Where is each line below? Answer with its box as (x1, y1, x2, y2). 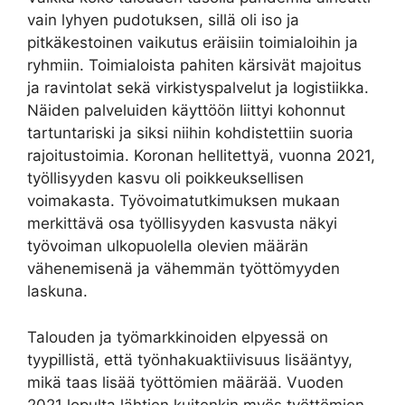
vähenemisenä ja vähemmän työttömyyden (27, 259, 340, 278)
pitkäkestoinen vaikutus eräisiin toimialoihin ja (27, 33, 358, 52)
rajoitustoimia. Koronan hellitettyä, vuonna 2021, (27, 146, 375, 165)
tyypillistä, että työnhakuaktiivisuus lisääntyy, (27, 350, 353, 369)
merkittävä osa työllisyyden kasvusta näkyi (27, 214, 337, 233)
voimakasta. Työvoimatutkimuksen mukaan (27, 192, 340, 211)
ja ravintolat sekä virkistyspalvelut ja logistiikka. (27, 79, 369, 98)
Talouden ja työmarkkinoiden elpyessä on (27, 327, 328, 346)
